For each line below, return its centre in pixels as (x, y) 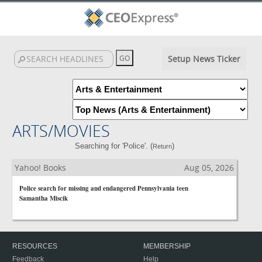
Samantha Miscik (44, 198)
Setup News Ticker (204, 59)
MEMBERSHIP (167, 246)
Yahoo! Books (40, 168)
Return (162, 146)
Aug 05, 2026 (209, 168)
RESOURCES (35, 246)
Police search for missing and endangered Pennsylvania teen (104, 188)
